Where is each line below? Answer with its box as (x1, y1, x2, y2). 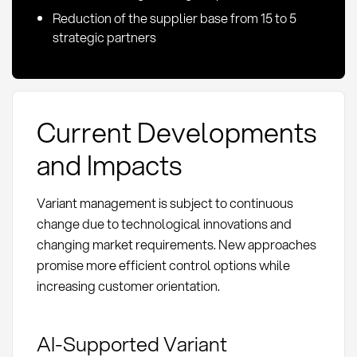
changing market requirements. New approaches (36, 234, 316, 253)
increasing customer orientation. (36, 276, 220, 295)
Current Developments (36, 112, 316, 151)
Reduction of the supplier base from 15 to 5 (52, 8, 296, 27)
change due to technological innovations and (36, 214, 292, 233)
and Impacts (36, 144, 182, 184)
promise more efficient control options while (36, 255, 290, 274)
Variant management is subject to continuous (36, 193, 293, 212)
